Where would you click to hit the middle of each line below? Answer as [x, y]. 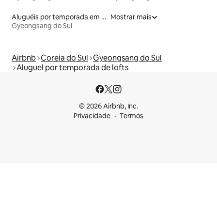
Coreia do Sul [64, 58]
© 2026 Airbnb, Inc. [108, 106]
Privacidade [92, 116]
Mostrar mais [131, 17]
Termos [132, 116]
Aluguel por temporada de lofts [72, 67]
